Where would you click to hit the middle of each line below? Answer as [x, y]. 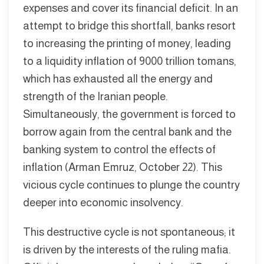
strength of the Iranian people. [95, 96]
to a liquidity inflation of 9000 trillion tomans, [130, 61]
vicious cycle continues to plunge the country [131, 184]
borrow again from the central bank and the [127, 131]
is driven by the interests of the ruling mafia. [127, 249]
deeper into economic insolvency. [104, 202]
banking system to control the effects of [119, 149]
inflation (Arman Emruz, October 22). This [123, 167]
